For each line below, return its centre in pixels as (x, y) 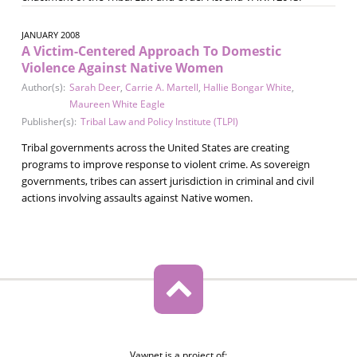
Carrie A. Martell (161, 87)
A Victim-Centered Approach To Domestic (151, 51)
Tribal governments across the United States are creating (155, 147)
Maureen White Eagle (117, 104)
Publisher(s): (49, 121)
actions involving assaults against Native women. (137, 197)
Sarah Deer (94, 87)
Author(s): (43, 87)
